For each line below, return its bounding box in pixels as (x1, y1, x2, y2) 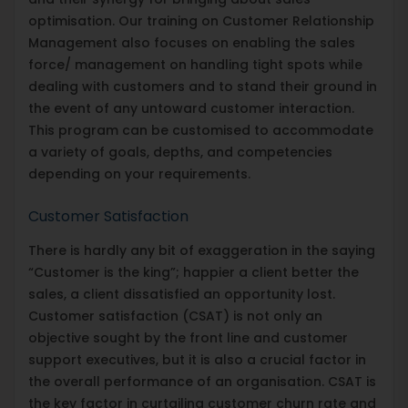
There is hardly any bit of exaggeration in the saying (28, 240, 375, 260)
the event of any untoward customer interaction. (28, 98, 354, 117)
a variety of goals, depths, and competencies (28, 142, 332, 161)
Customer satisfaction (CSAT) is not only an (28, 306, 322, 325)
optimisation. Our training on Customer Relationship (28, 11, 374, 30)
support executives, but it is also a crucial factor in (28, 350, 366, 369)
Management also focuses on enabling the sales (28, 33, 355, 52)
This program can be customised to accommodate (28, 120, 373, 139)
